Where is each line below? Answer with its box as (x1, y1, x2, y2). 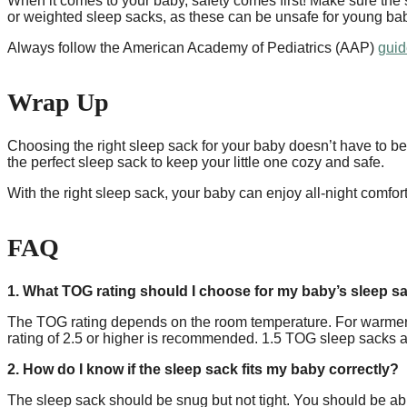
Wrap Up (7, 87, 109, 116)
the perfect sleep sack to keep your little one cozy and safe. (7, 154, 388, 170)
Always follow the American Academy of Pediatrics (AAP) (7, 39, 378, 55)
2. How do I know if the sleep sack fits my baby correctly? (7, 362, 399, 378)
